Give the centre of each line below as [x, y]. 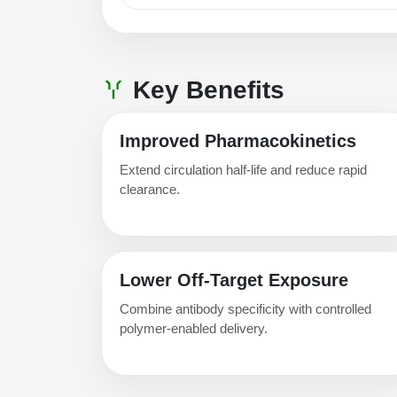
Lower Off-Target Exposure [234, 280]
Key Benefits [205, 90]
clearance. [150, 189]
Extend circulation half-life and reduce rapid [243, 169]
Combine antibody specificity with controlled [245, 308]
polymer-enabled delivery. [194, 328]
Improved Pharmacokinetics [238, 140]
